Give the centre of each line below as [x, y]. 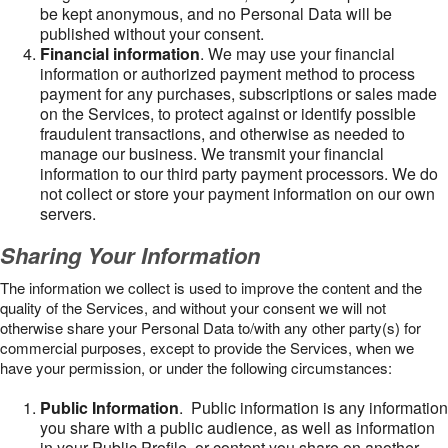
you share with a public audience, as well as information [237, 427]
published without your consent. [152, 33]
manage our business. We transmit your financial [212, 153]
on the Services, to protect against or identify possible [228, 113]
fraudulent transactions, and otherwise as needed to [222, 133]
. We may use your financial [297, 53]
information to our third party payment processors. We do [239, 173]
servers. [68, 213]
